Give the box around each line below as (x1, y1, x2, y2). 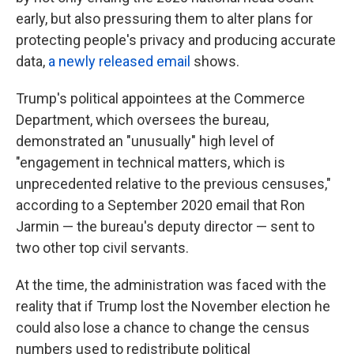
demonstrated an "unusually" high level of (16, 133, 275, 150)
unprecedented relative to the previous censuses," (16, 175, 331, 193)
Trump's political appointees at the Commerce (16, 90, 305, 107)
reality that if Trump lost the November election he (16, 298, 330, 315)
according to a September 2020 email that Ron (16, 197, 305, 214)
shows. (190, 53, 239, 70)
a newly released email (48, 53, 190, 70)
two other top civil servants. (16, 239, 189, 257)
